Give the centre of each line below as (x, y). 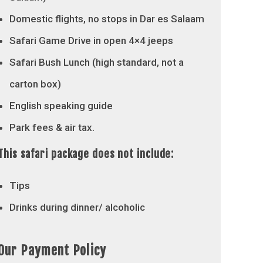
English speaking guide (61, 106)
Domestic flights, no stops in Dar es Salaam (107, 19)
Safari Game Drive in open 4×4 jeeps (91, 41)
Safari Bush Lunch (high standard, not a (97, 62)
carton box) (35, 84)
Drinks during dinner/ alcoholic (77, 207)
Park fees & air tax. (52, 127)
